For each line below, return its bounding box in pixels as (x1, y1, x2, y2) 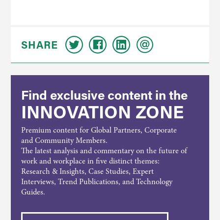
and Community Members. (21, 135, 108, 146)
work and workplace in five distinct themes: (21, 156, 160, 166)
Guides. (21, 187, 45, 197)
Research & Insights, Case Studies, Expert (21, 166, 154, 177)
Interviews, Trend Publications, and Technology (21, 176, 172, 187)
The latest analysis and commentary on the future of (21, 145, 187, 156)
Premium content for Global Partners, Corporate (21, 125, 177, 136)
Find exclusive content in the (21, 86, 188, 103)
